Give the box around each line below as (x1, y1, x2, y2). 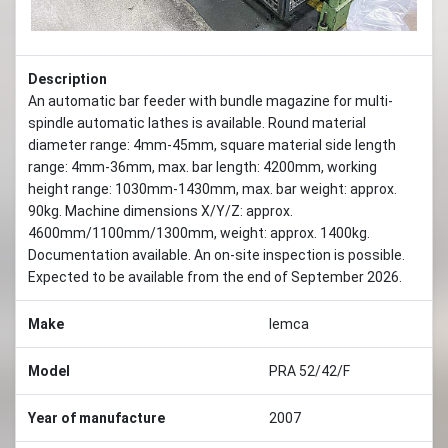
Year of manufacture (28, 409, 165, 426)
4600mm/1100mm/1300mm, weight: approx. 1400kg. (28, 224, 370, 241)
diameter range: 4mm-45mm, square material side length (28, 136, 396, 153)
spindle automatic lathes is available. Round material (28, 114, 366, 131)
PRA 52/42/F (269, 362, 350, 379)
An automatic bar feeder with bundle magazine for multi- (28, 92, 393, 109)
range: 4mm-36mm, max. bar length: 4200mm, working (28, 158, 377, 175)
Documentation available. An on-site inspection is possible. (28, 246, 405, 263)
